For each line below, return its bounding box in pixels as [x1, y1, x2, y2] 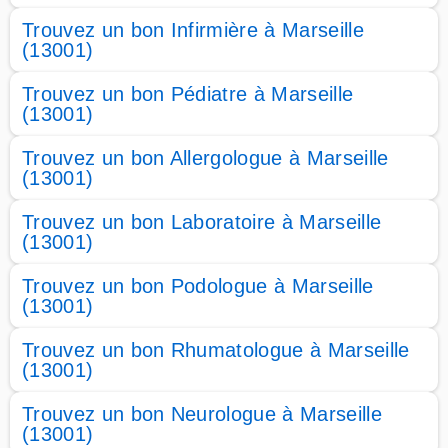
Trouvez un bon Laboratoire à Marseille [22, 211, 382, 233]
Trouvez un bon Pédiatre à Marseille [22, 83, 354, 105]
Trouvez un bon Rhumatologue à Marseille [22, 339, 410, 361]
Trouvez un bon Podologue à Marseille [22, 275, 374, 297]
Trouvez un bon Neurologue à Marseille [22, 403, 382, 425]
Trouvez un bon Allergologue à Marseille [22, 147, 389, 169]
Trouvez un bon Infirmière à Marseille [22, 19, 364, 41]
